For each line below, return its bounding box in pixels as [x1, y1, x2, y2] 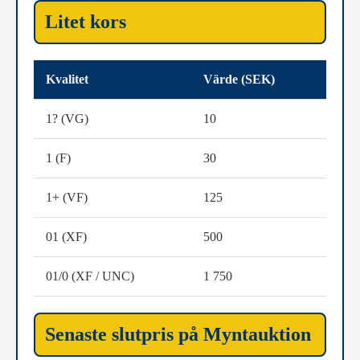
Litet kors [45, 11, 126, 32]
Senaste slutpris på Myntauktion [45, 324, 311, 345]
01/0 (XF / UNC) [46, 269, 134, 283]
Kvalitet [46, 72, 88, 86]
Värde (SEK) [203, 72, 275, 86]
